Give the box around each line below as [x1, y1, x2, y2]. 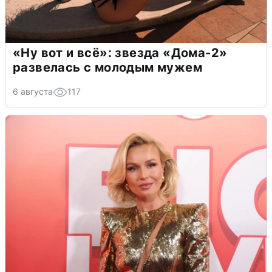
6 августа [13, 86, 53, 97]
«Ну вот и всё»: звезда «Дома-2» [13, 45, 228, 60]
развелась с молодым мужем [13, 59, 202, 75]
